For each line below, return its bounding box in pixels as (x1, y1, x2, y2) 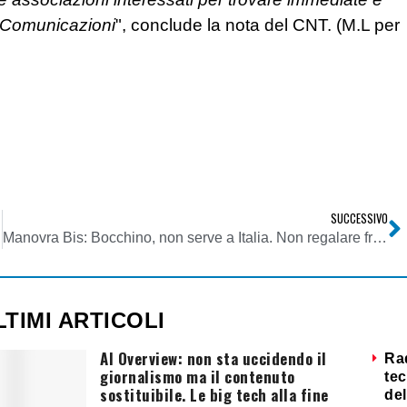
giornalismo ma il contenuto (100, 365, 295, 389)
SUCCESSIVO (331, 210, 388, 228)
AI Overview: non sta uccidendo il (100, 347, 327, 371)
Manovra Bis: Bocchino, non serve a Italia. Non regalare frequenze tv (372, 230, 387, 246)
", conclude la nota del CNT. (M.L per (115, 15, 400, 35)
